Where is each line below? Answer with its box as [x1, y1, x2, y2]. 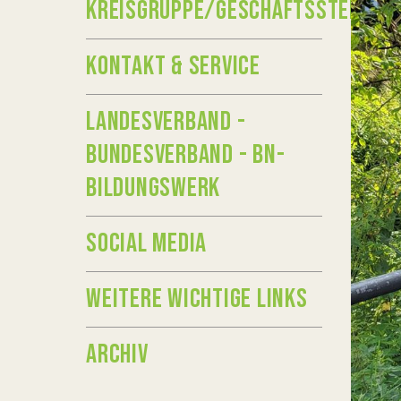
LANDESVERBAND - [86, 106, 246, 138]
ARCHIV [86, 338, 149, 371]
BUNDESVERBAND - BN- [86, 139, 286, 171]
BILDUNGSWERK [86, 172, 220, 204]
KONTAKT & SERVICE [86, 50, 260, 82]
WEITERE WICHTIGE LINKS [86, 283, 308, 315]
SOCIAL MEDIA [86, 227, 207, 260]
